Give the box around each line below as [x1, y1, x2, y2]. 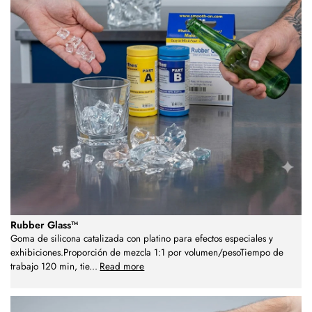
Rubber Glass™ [10, 217, 78, 232]
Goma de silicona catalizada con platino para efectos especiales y [10, 231, 273, 245]
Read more [100, 259, 145, 273]
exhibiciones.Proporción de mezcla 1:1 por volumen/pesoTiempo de [10, 245, 283, 259]
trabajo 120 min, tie [10, 259, 89, 273]
